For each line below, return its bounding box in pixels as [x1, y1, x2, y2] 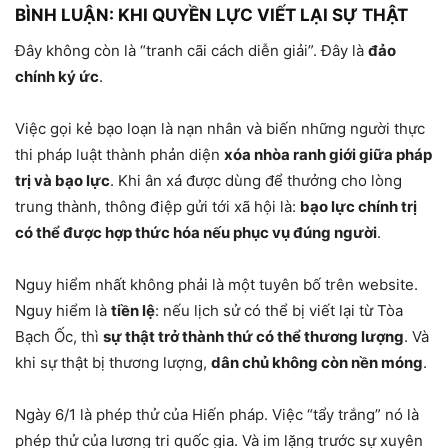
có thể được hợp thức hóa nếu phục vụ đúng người [15, 222, 377, 242]
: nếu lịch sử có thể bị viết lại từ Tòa [155, 300, 403, 320]
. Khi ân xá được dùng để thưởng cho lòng [110, 170, 402, 190]
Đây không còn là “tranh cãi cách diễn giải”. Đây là [15, 40, 368, 60]
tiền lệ [111, 300, 155, 320]
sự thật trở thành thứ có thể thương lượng [103, 326, 404, 346]
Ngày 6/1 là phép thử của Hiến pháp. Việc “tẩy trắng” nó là [15, 404, 419, 424]
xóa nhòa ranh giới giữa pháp [224, 144, 432, 164]
